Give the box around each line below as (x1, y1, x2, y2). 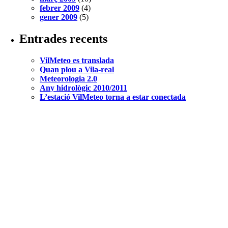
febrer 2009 (40, 3, 79, 12)
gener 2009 (40, 12, 77, 21)
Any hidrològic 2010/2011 (40, 83, 127, 92)
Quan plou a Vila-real (40, 65, 114, 74)
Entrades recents (19, 32, 107, 45)
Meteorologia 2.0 (40, 74, 97, 83)
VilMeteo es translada (40, 55, 114, 65)
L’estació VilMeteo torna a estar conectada (40, 92, 186, 101)
